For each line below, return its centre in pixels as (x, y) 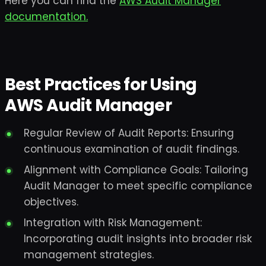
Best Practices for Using (101, 85)
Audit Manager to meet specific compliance (138, 186)
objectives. (51, 202)
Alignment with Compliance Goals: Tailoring (136, 170)
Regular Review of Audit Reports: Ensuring (129, 133)
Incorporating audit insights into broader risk (138, 239)
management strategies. (89, 255)
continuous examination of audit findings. (132, 149)
